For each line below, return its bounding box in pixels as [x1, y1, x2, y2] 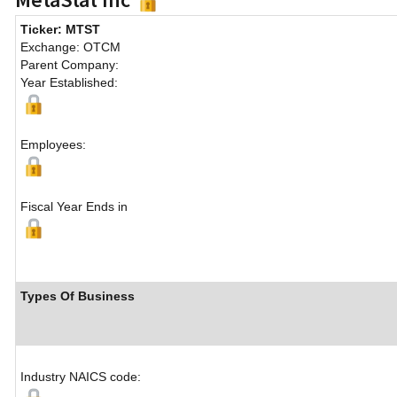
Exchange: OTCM [20, 40, 121, 55]
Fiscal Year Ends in [20, 199, 128, 214]
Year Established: [20, 75, 118, 90]
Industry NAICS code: [20, 370, 141, 385]
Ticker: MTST [20, 22, 100, 37]
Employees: [20, 137, 86, 152]
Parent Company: [20, 58, 119, 73]
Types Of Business [20, 289, 135, 304]
